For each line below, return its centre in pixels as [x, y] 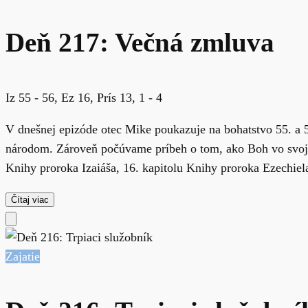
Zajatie [23, 257]
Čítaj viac [30, 200]
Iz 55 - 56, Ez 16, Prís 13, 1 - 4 [84, 97]
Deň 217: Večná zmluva [140, 43]
